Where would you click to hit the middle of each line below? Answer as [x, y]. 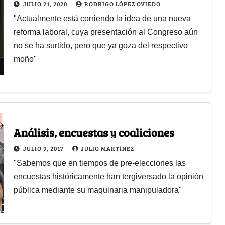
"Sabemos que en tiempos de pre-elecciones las [99, 163]
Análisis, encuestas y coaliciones [94, 132]
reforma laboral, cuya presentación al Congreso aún [105, 32]
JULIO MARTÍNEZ [107, 148]
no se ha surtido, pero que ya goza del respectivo [100, 45]
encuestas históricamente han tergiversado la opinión [108, 176]
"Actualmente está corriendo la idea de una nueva [102, 18]
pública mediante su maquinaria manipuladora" [97, 190]
